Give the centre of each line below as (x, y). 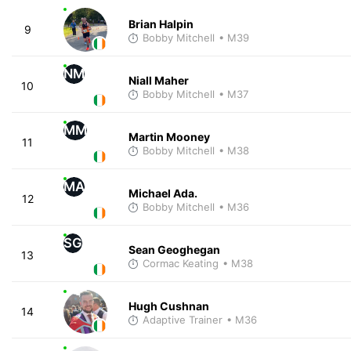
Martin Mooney (169, 136)
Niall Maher (158, 80)
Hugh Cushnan (168, 306)
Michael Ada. (163, 193)
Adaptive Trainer (182, 319)
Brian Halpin (161, 24)
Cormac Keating (180, 263)
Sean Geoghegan (174, 249)
